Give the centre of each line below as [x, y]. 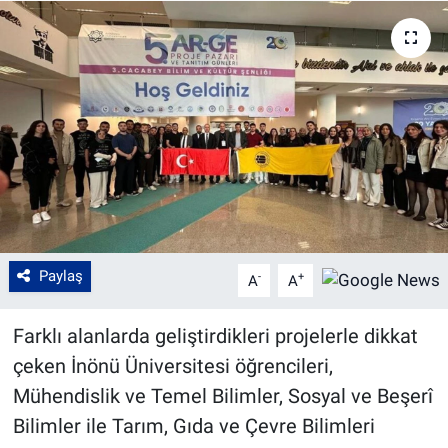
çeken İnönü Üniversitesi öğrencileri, [172, 366]
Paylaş [60, 276]
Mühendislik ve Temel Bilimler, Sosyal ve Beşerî [222, 396]
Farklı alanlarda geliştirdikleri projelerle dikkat [215, 336]
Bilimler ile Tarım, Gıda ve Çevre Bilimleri [193, 426]
